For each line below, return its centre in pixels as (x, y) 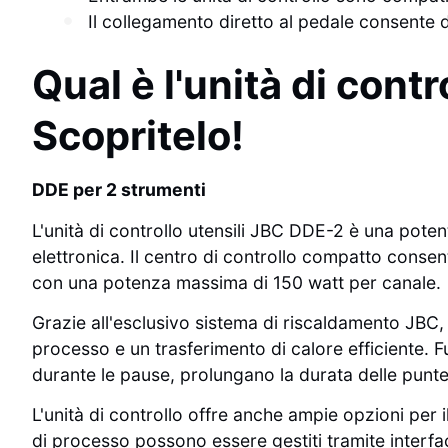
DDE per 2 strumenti (119, 190)
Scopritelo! (138, 136)
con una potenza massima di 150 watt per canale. (236, 282)
